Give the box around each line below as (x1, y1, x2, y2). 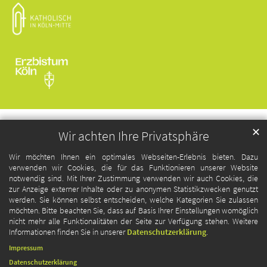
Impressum (9, 243, 43, 253)
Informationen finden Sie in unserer (9, 226, 127, 238)
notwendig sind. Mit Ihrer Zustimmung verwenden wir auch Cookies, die (9, 173, 258, 184)
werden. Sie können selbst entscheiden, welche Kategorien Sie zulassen (9, 194, 258, 206)
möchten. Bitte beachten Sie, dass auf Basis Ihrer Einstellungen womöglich (9, 205, 258, 216)
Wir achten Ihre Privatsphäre (58, 128, 209, 145)
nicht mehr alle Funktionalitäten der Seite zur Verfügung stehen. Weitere (9, 216, 258, 227)
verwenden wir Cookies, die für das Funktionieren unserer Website (9, 162, 258, 173)
